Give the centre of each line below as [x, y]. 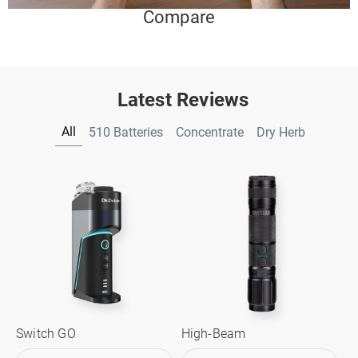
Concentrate [209, 132]
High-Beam [213, 333]
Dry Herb [280, 132]
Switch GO [46, 333]
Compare [179, 18]
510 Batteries [125, 132]
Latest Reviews [183, 100]
